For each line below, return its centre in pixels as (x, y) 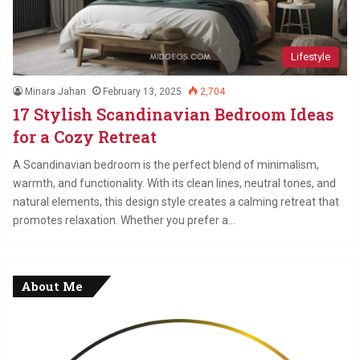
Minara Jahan (55, 91)
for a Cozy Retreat (85, 136)
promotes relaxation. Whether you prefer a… (124, 220)
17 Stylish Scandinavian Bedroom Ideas (173, 114)
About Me (52, 286)
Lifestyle (311, 56)
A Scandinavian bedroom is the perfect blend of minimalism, (166, 164)
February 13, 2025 (142, 91)
